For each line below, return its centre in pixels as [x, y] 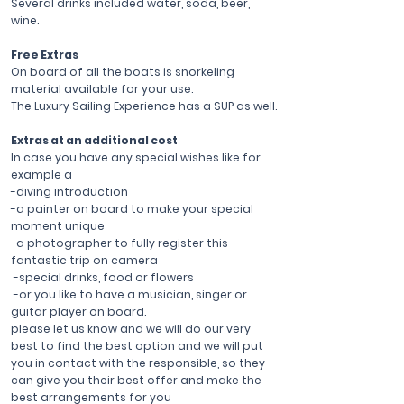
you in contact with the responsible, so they [138, 363]
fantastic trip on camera [84, 260]
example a [41, 174]
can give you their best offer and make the [136, 380]
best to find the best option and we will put [137, 346]
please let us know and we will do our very [131, 329]
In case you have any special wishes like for [136, 157]
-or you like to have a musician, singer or [129, 294]
